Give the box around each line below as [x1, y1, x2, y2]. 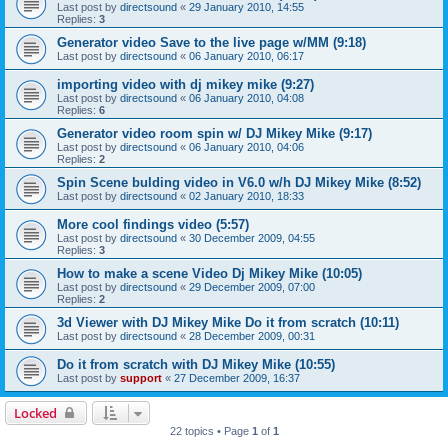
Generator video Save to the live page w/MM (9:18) [57, 35, 366, 51]
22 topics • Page [169, 425, 252, 438]
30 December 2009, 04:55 [189, 232, 315, 245]
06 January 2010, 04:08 [189, 92, 304, 105]
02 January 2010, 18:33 [189, 190, 304, 203]
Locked [14, 404, 57, 423]
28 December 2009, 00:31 [189, 330, 315, 343]
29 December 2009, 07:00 [189, 281, 315, 294]
